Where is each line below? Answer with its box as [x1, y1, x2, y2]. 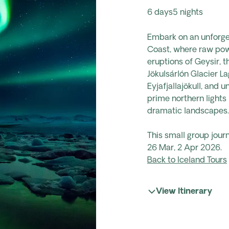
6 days [147, 9, 173, 17]
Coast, [147, 45, 171, 54]
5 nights [173, 9, 203, 17]
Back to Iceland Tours [147, 156, 227, 165]
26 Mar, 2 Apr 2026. [147, 144, 222, 152]
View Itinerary [156, 187, 212, 196]
